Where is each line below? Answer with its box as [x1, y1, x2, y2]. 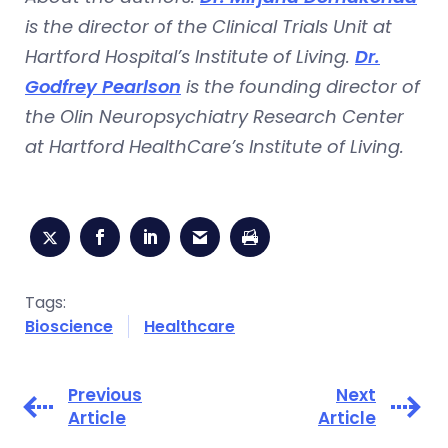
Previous [68, 383, 142, 408]
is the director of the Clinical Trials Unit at [25, 14, 392, 40]
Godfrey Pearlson [25, 74, 181, 100]
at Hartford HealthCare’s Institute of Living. [25, 134, 404, 160]
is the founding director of [181, 74, 420, 100]
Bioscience [25, 315, 113, 339]
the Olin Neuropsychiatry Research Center [25, 104, 404, 130]
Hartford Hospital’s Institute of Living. [25, 44, 355, 70]
